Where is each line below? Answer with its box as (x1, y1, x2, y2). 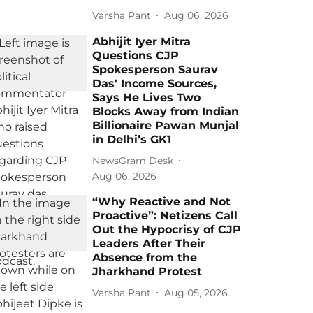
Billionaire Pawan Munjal (92, 119, 240, 132)
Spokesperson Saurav (92, 63, 219, 76)
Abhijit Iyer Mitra (92, 35, 191, 48)
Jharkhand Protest (92, 265, 203, 278)
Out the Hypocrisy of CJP (92, 223, 242, 236)
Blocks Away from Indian (92, 105, 240, 118)
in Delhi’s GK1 (92, 133, 172, 146)
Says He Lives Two (92, 91, 201, 104)
